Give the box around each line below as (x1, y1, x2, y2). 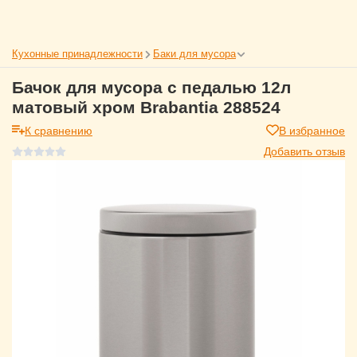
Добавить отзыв (264, 143, 345, 159)
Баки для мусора (153, 45, 236, 61)
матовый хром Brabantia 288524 (12, 98, 280, 116)
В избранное (279, 122, 345, 138)
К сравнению (25, 122, 92, 138)
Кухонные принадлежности (12, 45, 143, 61)
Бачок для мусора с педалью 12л (12, 78, 291, 96)
